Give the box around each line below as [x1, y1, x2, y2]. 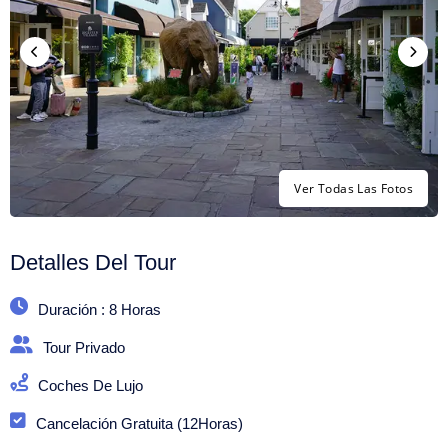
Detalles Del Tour [10, 250, 176, 275]
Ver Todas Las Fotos [294, 180, 413, 197]
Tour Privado [43, 339, 125, 356]
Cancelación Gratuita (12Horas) [36, 415, 243, 432]
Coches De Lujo [38, 377, 143, 394]
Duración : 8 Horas [38, 301, 161, 318]
